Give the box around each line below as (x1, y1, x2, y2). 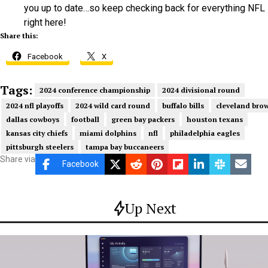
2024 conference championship (39, 86, 150, 95)
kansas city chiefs (6, 128, 68, 138)
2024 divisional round (162, 86, 240, 95)
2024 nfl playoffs (6, 100, 63, 110)
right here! (24, 16, 66, 28)
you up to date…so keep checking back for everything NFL (24, 2, 265, 14)
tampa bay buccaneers (86, 142, 164, 151)
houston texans (187, 114, 243, 124)
